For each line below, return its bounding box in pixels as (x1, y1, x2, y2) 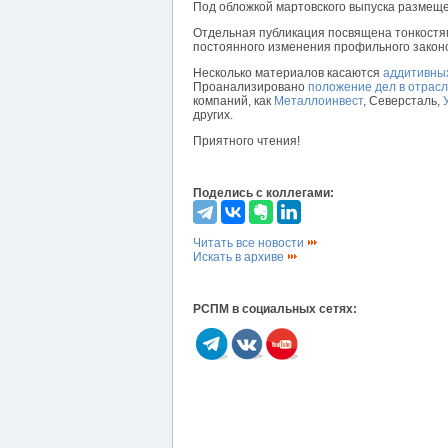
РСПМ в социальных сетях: (193, 302, 357, 317)
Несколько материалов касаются (193, 66, 383, 81)
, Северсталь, (363, 94, 443, 109)
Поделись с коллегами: (193, 186, 334, 201)
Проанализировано (193, 80, 308, 95)
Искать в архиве (193, 250, 287, 265)
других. (193, 108, 233, 123)
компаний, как (193, 94, 274, 109)
